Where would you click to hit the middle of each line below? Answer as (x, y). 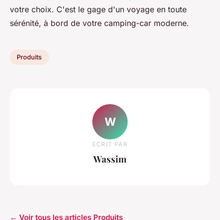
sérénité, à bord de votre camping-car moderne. (99, 23)
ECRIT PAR (110, 144)
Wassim (110, 159)
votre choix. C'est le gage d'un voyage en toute (98, 9)
